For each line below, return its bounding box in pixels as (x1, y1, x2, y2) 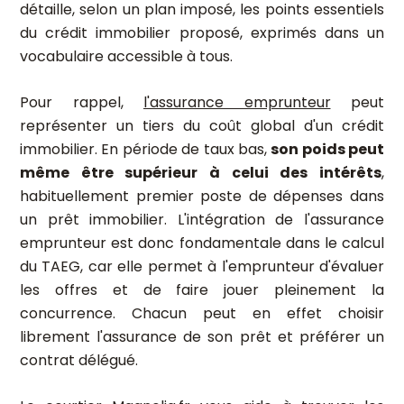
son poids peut (271, 139, 384, 160)
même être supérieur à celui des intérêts (20, 162, 381, 183)
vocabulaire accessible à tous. (20, 46, 233, 67)
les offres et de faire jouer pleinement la (20, 280, 384, 300)
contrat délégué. (20, 350, 138, 371)
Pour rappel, (20, 92, 143, 113)
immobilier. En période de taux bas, (20, 139, 271, 160)
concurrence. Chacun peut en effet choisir (20, 303, 384, 324)
